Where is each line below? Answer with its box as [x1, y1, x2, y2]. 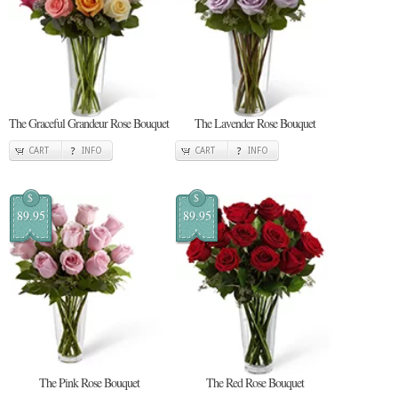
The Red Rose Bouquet [206, 374, 304, 392]
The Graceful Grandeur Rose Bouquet [9, 114, 169, 131]
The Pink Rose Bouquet [38, 374, 139, 392]
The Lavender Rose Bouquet [195, 114, 315, 131]
